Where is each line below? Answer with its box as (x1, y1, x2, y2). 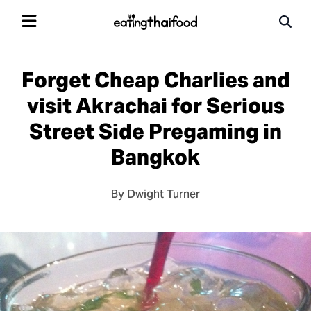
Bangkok (111, 144, 200, 170)
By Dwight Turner (111, 183, 200, 207)
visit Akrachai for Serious (26, 92, 285, 119)
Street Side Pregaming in (29, 118, 282, 144)
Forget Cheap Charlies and (21, 67, 290, 93)
